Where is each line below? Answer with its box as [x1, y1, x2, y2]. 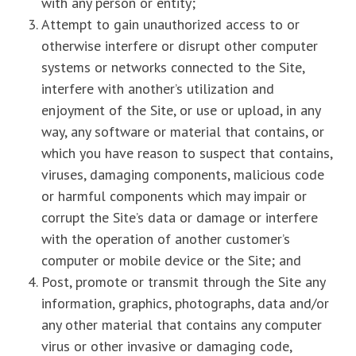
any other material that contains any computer [41, 315, 323, 334]
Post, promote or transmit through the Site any [41, 273, 326, 291]
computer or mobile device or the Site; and [41, 251, 302, 269]
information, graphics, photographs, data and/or [41, 294, 330, 312]
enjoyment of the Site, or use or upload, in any [41, 101, 321, 119]
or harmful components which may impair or [41, 187, 308, 205]
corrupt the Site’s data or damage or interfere [41, 208, 319, 226]
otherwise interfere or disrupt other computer [41, 37, 319, 55]
